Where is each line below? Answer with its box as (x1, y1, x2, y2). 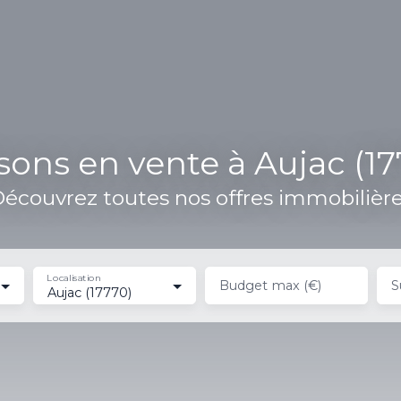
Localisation (47, 271, 101, 284)
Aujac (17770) (47, 284, 132, 301)
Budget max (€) (218, 277, 321, 294)
